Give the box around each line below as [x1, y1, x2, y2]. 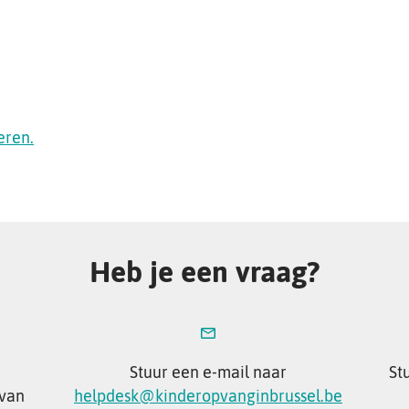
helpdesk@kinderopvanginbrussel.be [74, 386, 342, 405]
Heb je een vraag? [89, 255, 320, 288]
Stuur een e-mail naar [130, 362, 287, 382]
